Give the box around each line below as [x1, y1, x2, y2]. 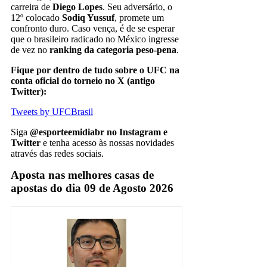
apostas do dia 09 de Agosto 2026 [11, 181, 173, 194]
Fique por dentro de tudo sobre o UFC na [11, 64, 179, 75]
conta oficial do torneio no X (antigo [11, 75, 155, 86]
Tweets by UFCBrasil [11, 106, 93, 117]
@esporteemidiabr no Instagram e [30, 126, 167, 137]
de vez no [11, 44, 49, 55]
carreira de [11, 1, 52, 12]
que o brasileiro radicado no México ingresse [11, 33, 179, 44]
